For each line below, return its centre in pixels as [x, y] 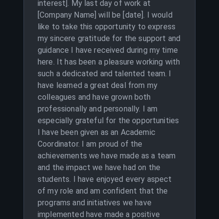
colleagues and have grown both [94, 97]
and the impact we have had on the [99, 167]
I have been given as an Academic [97, 132]
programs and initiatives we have [95, 203]
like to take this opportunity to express [107, 27]
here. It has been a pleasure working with [109, 62]
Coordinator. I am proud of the [90, 144]
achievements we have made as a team [107, 156]
